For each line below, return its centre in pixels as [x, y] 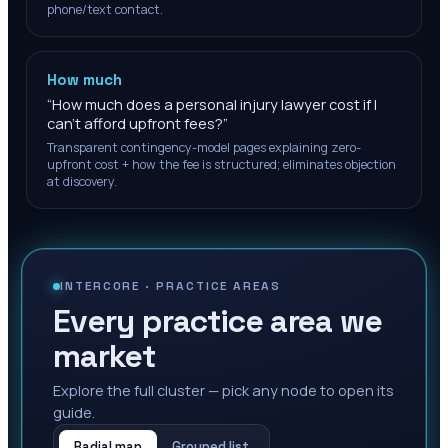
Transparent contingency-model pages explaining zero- [204, 147]
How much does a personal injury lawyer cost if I [214, 104]
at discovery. [82, 181]
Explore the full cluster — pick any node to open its [223, 390]
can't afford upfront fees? [135, 123]
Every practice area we [217, 321]
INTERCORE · [108, 286]
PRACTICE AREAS [218, 286]
